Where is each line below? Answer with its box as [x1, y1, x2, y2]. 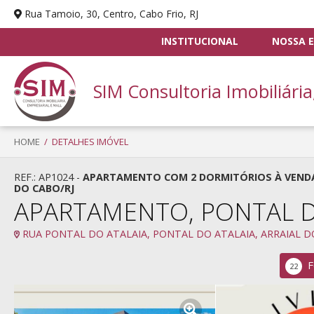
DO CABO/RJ [14, 182, 74, 195]
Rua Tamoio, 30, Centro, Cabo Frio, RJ [24, 7, 198, 21]
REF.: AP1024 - [14, 170, 83, 184]
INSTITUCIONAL [161, 34, 238, 48]
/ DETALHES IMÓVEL [40, 135, 128, 148]
